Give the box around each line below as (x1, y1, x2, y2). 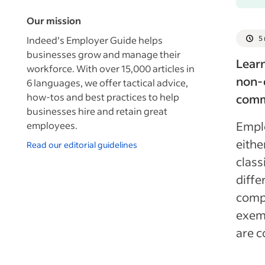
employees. (27, 118, 77, 131)
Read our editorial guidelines (27, 138, 137, 150)
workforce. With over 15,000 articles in (27, 62, 195, 75)
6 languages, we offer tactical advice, (27, 76, 188, 89)
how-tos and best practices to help (27, 90, 179, 103)
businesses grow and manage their (27, 47, 180, 60)
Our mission (27, 14, 81, 27)
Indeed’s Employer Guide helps (27, 33, 163, 46)
